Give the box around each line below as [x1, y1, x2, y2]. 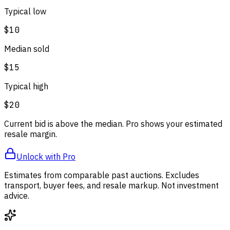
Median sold [4, 43, 49, 54]
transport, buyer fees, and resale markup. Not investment [4, 180, 219, 190]
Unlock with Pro [16, 151, 75, 162]
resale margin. [4, 128, 57, 139]
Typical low [4, 6, 46, 16]
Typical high [4, 81, 48, 91]
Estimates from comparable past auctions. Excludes [4, 169, 199, 180]
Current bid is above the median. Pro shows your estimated [4, 118, 222, 129]
